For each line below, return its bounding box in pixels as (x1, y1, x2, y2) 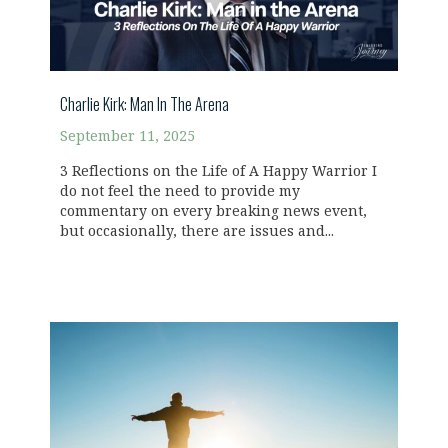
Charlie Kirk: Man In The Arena (60, 92, 229, 117)
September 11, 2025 (60, 128, 195, 146)
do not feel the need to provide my (60, 183, 300, 201)
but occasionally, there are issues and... (60, 223, 334, 241)
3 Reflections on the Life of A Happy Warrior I (60, 163, 377, 181)
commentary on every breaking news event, (60, 203, 367, 221)
